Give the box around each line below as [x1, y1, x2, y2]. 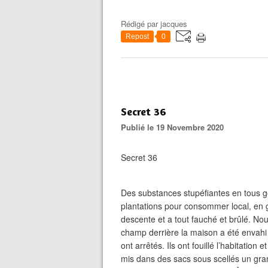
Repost [126, 32, 149, 41]
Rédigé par [121, 18, 160, 29]
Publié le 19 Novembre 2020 [126, 121, 224, 133]
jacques [160, 18, 187, 29]
